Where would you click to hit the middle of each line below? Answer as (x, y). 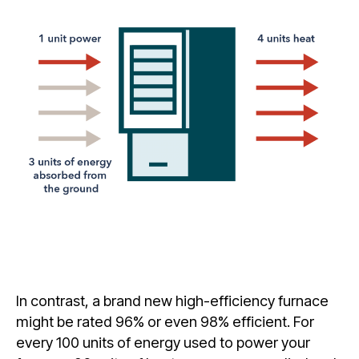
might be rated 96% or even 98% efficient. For (165, 321)
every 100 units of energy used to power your (163, 342)
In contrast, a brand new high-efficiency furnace (172, 300)
